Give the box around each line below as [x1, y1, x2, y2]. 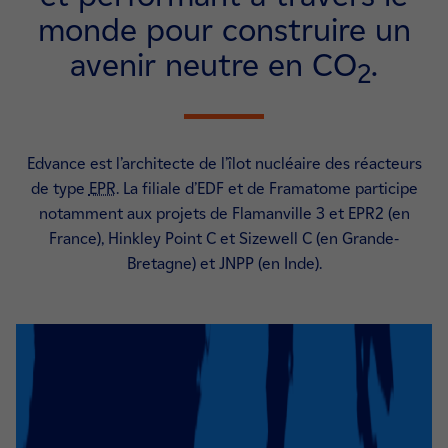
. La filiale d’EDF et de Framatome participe [115, 179, 418, 199]
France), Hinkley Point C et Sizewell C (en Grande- [49, 229, 399, 249]
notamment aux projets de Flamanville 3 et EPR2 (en [38, 204, 410, 224]
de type [30, 179, 89, 199]
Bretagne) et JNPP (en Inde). [126, 254, 322, 274]
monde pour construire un [37, 10, 411, 49]
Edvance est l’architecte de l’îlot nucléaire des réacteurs [26, 154, 422, 174]
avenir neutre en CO [70, 45, 357, 84]
